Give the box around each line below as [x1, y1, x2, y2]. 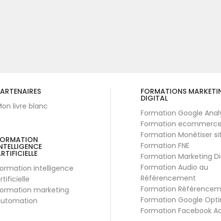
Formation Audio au [141, 162, 208, 172]
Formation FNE [141, 140, 189, 150]
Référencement [141, 173, 196, 183]
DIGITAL [141, 93, 168, 103]
